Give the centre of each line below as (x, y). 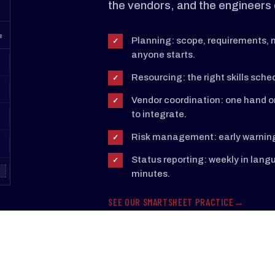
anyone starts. (164, 55)
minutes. (151, 174)
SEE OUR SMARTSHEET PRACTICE (171, 202)
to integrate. (159, 114)
